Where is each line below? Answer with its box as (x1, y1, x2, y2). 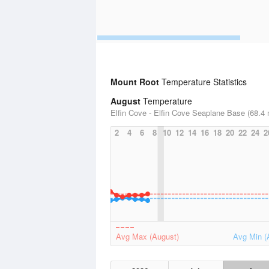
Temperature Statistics (159, 76, 247, 88)
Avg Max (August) (116, 231, 179, 242)
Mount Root (110, 76, 159, 88)
